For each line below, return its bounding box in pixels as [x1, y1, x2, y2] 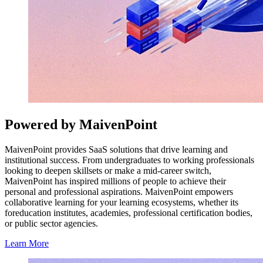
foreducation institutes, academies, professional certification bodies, [5, 208, 252, 218]
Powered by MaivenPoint [5, 117, 157, 133]
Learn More [5, 238, 49, 249]
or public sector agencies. [5, 218, 98, 229]
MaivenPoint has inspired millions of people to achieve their [5, 176, 226, 187]
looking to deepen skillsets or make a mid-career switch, [5, 166, 211, 176]
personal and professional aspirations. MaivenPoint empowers [5, 187, 233, 197]
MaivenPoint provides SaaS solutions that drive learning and [5, 144, 228, 155]
